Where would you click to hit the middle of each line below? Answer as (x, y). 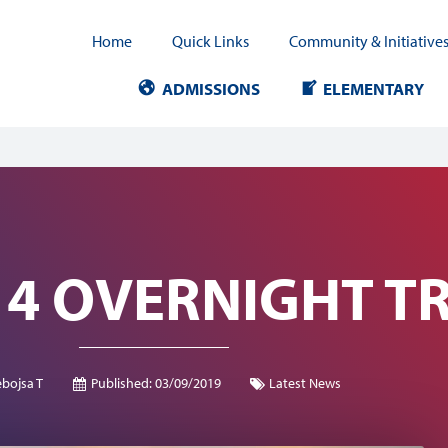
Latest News (305, 383)
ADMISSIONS (211, 88)
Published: (121, 383)
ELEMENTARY (373, 88)
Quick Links (210, 41)
